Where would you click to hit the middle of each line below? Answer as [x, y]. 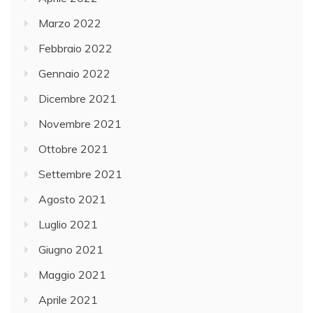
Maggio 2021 [72, 274]
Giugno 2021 [71, 249]
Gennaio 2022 [74, 73]
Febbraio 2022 [75, 48]
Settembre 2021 [80, 174]
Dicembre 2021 [78, 98]
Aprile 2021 [68, 299]
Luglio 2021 [68, 224]
